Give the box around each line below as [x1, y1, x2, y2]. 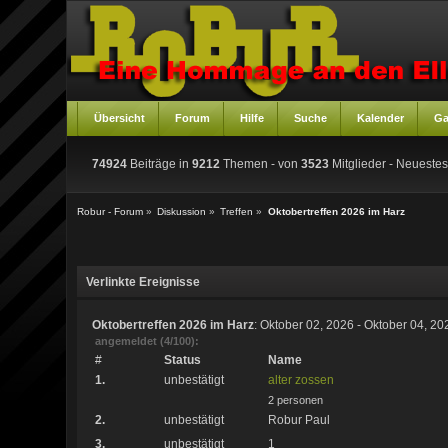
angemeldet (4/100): [94, 334, 199, 347]
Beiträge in [127, 157, 193, 171]
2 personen [267, 393, 323, 406]
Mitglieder [329, 157, 387, 171]
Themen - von [220, 157, 302, 171]
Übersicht [94, 112, 146, 124]
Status [163, 352, 201, 367]
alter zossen [267, 372, 334, 387]
